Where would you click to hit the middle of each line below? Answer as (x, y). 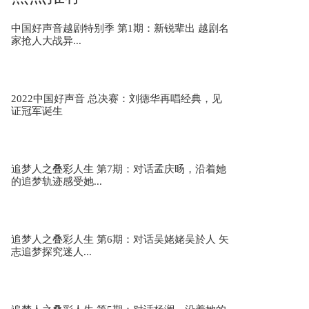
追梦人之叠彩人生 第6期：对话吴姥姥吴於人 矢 (120, 239)
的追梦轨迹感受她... (57, 181)
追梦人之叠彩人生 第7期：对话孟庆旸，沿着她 (119, 169)
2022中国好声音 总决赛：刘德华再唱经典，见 (117, 99)
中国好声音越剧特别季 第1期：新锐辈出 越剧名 (120, 28)
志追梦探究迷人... (51, 252)
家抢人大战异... (46, 41)
